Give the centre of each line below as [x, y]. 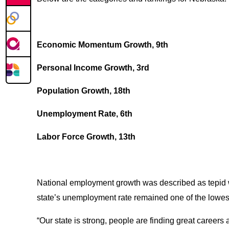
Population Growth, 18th [84, 91]
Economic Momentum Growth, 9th [102, 45]
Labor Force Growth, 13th [86, 137]
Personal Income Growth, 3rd [93, 68]
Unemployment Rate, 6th [85, 114]
